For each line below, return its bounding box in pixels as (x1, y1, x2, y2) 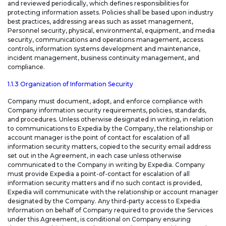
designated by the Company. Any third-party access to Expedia (8, 197, 200, 205)
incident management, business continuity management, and (8, 54, 199, 62)
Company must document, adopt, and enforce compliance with (8, 97, 203, 105)
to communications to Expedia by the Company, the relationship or (8, 125, 213, 133)
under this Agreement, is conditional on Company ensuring (8, 215, 191, 223)
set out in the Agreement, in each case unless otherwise (8, 152, 182, 160)
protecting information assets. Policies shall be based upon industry (8, 9, 213, 17)
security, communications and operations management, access (8, 36, 203, 44)
